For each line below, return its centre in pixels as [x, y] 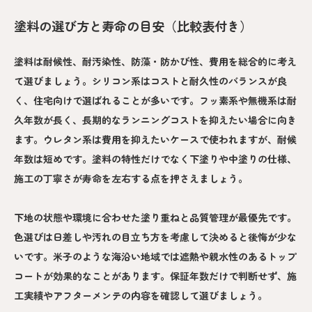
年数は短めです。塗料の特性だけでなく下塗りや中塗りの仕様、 [155, 159]
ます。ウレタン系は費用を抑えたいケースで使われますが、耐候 [155, 140]
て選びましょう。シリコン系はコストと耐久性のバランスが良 [150, 81]
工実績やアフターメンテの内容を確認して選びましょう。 [141, 296]
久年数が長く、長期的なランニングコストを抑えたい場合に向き [155, 120]
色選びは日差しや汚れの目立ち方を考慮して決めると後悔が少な [155, 237]
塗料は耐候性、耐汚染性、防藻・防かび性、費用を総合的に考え [155, 62]
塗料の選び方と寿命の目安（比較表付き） [133, 26]
